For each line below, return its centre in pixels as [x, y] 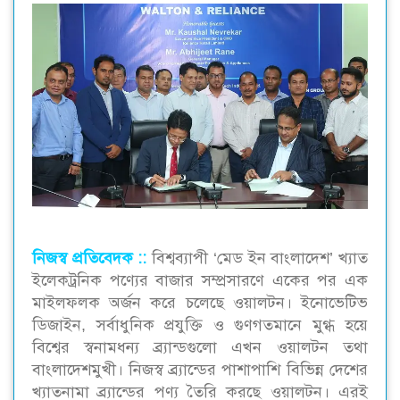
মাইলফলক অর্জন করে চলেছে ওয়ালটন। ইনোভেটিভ [200, 302]
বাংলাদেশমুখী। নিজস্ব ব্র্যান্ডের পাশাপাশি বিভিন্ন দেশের [200, 369]
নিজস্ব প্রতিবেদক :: [90, 258]
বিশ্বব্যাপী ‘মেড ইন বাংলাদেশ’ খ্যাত [260, 258]
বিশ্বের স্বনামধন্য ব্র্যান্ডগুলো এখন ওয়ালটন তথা [200, 347]
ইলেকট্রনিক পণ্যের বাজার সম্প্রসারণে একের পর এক [200, 280]
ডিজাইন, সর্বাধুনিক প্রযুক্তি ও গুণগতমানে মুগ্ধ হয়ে [200, 325]
